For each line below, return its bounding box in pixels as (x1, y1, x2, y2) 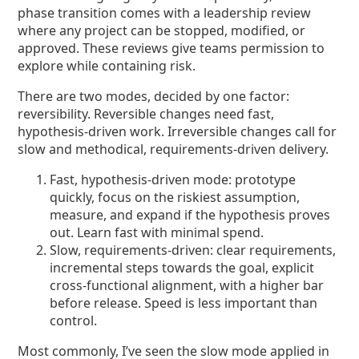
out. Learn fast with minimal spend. (50, 224, 264, 241)
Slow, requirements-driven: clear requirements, (50, 241, 337, 259)
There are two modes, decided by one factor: (18, 87, 290, 105)
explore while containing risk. (18, 57, 196, 75)
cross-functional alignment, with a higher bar (50, 276, 325, 294)
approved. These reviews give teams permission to (18, 39, 325, 57)
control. (50, 312, 98, 329)
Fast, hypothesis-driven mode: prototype (50, 171, 296, 188)
